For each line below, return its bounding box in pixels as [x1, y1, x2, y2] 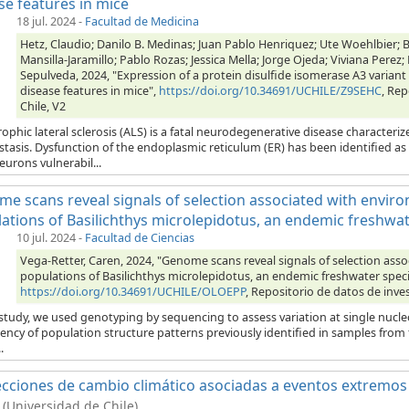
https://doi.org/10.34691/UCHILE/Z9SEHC [159, 83, 382, 100]
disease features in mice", [20, 83, 159, 100]
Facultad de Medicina [85, 14, 199, 30]
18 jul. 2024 [16, 14, 76, 30]
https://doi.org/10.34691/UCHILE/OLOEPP [20, 284, 246, 300]
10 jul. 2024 [16, 230, 76, 246]
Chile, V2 [20, 99, 66, 115]
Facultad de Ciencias [85, 230, 194, 246]
